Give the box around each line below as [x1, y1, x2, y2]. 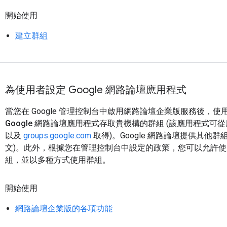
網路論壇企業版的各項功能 [15, 204, 112, 213]
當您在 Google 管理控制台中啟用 [5, 106, 124, 116]
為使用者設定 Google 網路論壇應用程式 [5, 84, 186, 96]
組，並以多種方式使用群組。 [5, 155, 110, 165]
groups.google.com [23, 131, 91, 140]
